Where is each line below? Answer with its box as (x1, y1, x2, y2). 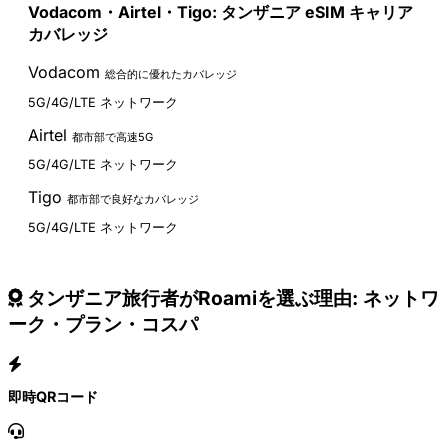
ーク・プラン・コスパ (8, 311, 198, 336)
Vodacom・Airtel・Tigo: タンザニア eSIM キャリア (28, 2, 413, 23)
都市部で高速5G (72, 129, 153, 144)
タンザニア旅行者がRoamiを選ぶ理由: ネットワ (22, 285, 439, 310)
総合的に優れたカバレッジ (105, 67, 237, 82)
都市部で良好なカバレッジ (67, 192, 199, 207)
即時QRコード (8, 388, 98, 406)
